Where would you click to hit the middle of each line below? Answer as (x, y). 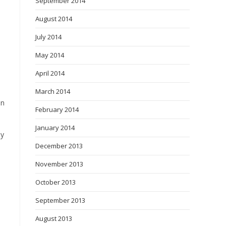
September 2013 (60, 200)
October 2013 (55, 182)
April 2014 (50, 73)
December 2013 (59, 146)
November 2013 (59, 164)
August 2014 (54, 19)
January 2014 (55, 128)
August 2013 (54, 218)
